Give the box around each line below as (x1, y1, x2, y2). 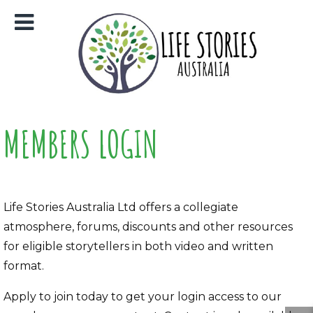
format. (3, 259, 44, 272)
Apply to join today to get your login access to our (3, 289, 282, 303)
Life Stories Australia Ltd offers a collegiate (3, 200, 238, 214)
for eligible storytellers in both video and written (3, 239, 273, 253)
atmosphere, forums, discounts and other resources (3, 219, 293, 233)
